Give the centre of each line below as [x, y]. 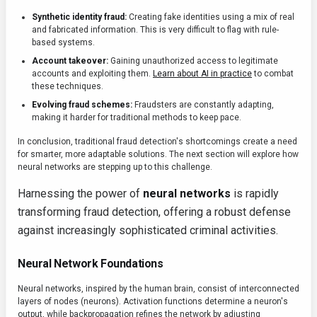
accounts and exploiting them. [92, 74]
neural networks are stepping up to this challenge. [115, 167]
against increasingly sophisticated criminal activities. [148, 230]
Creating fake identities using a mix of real [211, 17]
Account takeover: [70, 61]
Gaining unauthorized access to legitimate [193, 61]
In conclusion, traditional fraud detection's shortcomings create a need [157, 142]
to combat [273, 74]
